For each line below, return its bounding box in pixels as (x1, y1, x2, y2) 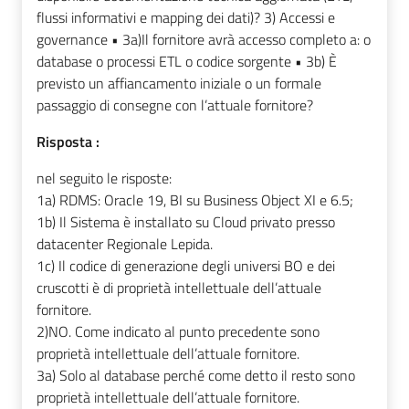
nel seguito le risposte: (37, 167, 172, 190)
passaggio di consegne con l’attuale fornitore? (37, 94, 313, 117)
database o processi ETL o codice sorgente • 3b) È (37, 50, 337, 73)
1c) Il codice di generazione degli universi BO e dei (37, 255, 335, 278)
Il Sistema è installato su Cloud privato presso (59, 211, 335, 234)
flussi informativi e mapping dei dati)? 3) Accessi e (37, 6, 335, 29)
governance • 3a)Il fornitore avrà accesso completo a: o (37, 28, 371, 51)
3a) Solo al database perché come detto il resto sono (37, 364, 355, 387)
